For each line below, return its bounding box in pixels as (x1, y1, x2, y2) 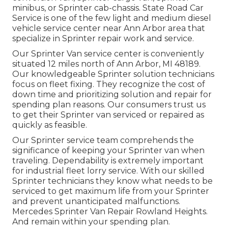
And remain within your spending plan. (12, 216, 170, 226)
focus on (12, 79, 49, 89)
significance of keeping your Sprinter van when (12, 145, 205, 155)
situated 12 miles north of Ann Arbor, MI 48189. (12, 59, 201, 69)
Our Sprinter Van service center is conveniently (12, 48, 204, 59)
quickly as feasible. (12, 120, 87, 130)
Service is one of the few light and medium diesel (12, 13, 211, 23)
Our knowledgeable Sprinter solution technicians (12, 69, 214, 79)
